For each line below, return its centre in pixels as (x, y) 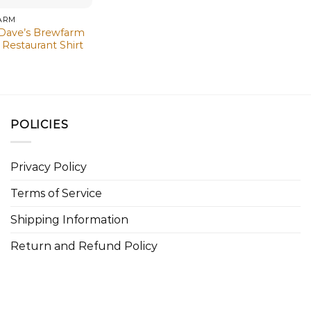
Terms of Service (56, 193)
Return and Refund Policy (84, 246)
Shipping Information (69, 219)
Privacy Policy (49, 167)
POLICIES (40, 125)
